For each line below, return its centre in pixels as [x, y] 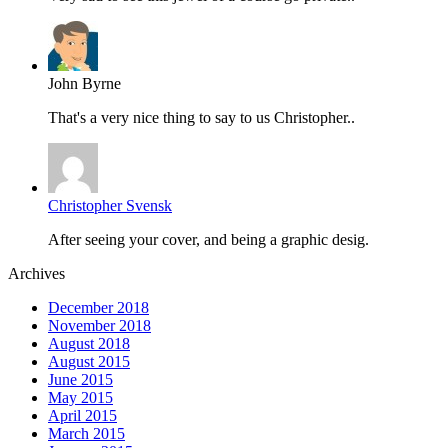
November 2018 [99, 325]
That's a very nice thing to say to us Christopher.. [201, 117]
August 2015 [89, 361]
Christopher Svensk [110, 205]
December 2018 [98, 307]
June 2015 [80, 379]
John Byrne [84, 83]
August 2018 [89, 343]
